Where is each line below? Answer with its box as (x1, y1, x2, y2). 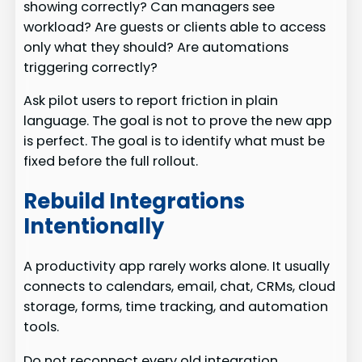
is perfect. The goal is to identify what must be (23, 132, 326, 151)
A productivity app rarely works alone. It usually (23, 257, 330, 276)
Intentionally (23, 211, 165, 241)
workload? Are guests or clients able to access (23, 18, 326, 37)
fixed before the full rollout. (23, 152, 199, 171)
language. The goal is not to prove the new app (23, 112, 333, 131)
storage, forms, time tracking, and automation (23, 297, 329, 317)
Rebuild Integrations (23, 186, 246, 216)
